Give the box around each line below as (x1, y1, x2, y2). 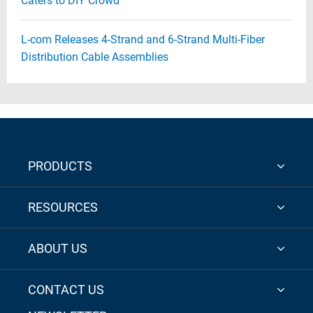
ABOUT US (28, 241, 87, 256)
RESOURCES (28, 200, 98, 214)
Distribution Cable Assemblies (21, 50, 168, 64)
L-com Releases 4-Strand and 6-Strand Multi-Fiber (21, 33, 265, 46)
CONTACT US (28, 282, 104, 297)
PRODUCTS (28, 159, 92, 173)
